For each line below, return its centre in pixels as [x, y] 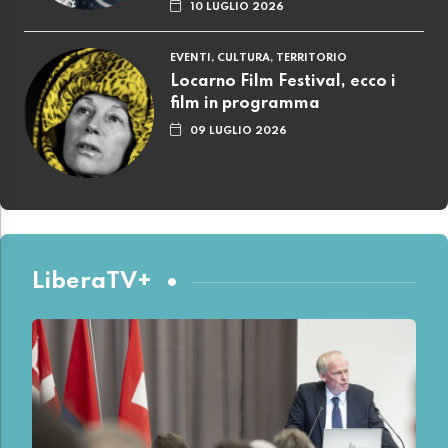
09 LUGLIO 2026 [239, 130]
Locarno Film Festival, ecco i [283, 81]
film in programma [245, 103]
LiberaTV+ [92, 282]
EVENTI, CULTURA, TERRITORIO [258, 57]
